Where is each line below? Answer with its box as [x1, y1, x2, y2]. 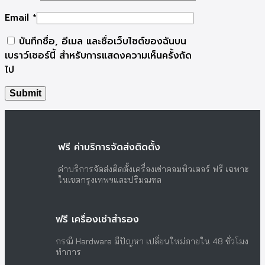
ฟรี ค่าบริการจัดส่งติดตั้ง [58, 140, 160, 155]
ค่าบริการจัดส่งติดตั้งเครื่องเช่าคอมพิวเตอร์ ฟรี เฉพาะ [58, 164, 248, 175]
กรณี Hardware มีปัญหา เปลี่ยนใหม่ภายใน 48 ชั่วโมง [56, 236, 248, 247]
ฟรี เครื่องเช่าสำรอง [56, 212, 139, 227]
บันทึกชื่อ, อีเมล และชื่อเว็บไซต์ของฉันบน [19, 34, 186, 49]
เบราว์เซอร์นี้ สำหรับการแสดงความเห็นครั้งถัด [5, 49, 192, 63]
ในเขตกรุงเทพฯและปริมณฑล [58, 174, 161, 186]
